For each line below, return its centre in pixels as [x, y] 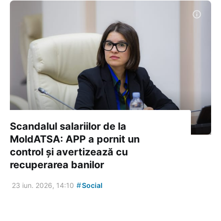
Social [92, 185]
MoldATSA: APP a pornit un [75, 139]
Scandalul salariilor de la [68, 126]
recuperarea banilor [57, 165]
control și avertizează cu [69, 152]
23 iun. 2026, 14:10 [43, 185]
